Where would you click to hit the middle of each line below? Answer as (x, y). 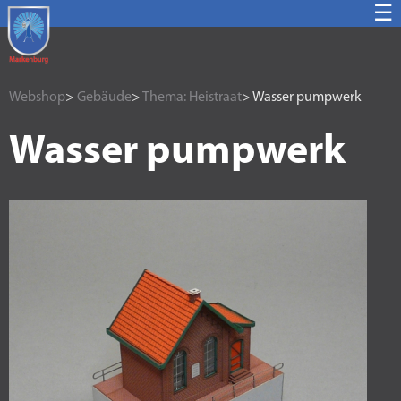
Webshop (37, 98)
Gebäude (104, 98)
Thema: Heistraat (192, 98)
